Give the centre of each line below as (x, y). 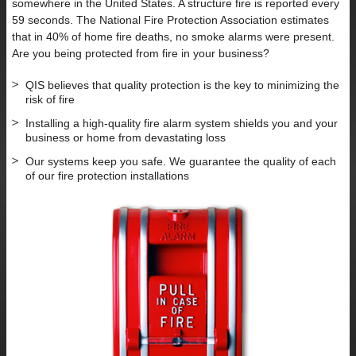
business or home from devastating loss (126, 137)
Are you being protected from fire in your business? (141, 53)
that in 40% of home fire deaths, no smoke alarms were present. (173, 36)
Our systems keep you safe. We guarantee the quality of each (181, 161)
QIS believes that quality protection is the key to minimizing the (182, 85)
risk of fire (50, 99)
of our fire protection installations (107, 175)
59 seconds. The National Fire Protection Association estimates (170, 19)
